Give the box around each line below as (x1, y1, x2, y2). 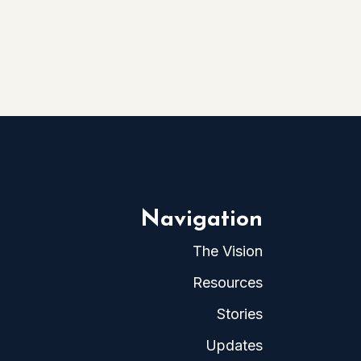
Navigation (140, 209, 263, 231)
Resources (193, 274, 263, 291)
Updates (205, 337, 263, 354)
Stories (217, 305, 263, 322)
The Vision (193, 243, 263, 259)
